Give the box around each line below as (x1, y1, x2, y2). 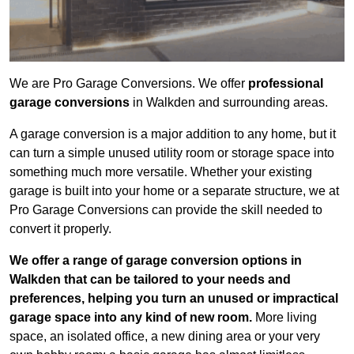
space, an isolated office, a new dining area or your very (9, 329, 320, 343)
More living (255, 310, 317, 324)
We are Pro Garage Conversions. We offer (9, 76, 248, 90)
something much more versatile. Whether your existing (9, 164, 312, 179)
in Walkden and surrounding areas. (130, 95, 328, 109)
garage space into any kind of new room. (9, 310, 255, 324)
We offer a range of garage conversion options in (9, 253, 302, 267)
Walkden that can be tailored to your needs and (9, 272, 291, 286)
